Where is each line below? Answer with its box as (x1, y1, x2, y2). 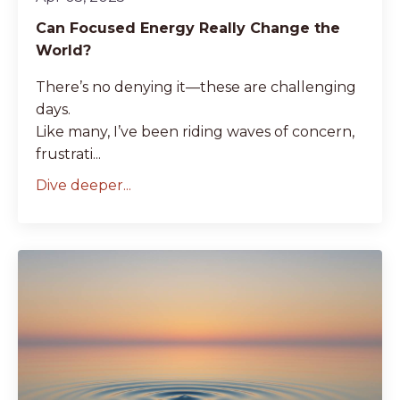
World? (36, 41, 91, 59)
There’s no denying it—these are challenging (36, 78, 356, 96)
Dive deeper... (36, 176, 131, 194)
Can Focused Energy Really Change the (36, 19, 340, 37)
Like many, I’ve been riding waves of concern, (36, 122, 354, 140)
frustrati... (36, 145, 101, 162)
